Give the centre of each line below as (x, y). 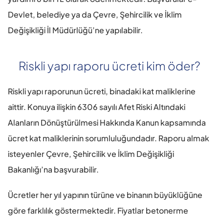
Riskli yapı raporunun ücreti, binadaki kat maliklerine (102, 91)
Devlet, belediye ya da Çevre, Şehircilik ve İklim (95, 15)
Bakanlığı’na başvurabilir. (53, 170)
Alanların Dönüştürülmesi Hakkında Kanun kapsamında (107, 123)
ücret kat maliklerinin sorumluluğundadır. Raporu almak (109, 138)
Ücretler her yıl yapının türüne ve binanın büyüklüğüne (105, 195)
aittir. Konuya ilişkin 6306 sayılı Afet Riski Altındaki (97, 107)
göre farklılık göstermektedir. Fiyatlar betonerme (98, 211)
